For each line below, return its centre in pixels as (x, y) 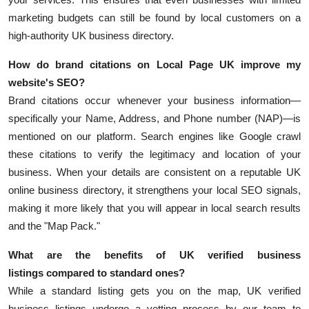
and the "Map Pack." (54, 226)
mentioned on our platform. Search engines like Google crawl (154, 137)
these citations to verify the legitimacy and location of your (154, 154)
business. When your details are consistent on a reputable (145, 172)
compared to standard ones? (116, 273)
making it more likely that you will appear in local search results (154, 208)
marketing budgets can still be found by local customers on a (154, 18)
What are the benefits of (87, 255)
